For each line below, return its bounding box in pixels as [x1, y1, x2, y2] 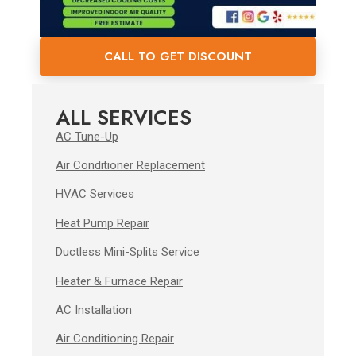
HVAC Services [56, 187, 134, 202]
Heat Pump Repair [56, 215, 149, 230]
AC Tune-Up [56, 129, 118, 144]
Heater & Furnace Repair [56, 273, 183, 288]
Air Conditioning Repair [56, 331, 174, 346]
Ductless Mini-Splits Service [56, 245, 199, 260]
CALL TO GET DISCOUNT [104, 47, 252, 65]
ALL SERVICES [56, 103, 192, 132]
